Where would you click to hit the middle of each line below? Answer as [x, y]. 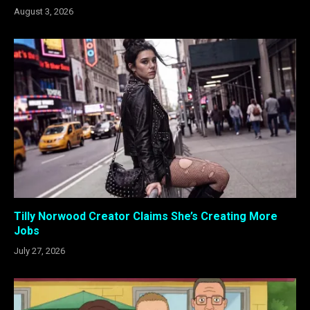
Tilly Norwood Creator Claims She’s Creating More [146, 216]
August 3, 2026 [44, 12]
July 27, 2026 [39, 250]
